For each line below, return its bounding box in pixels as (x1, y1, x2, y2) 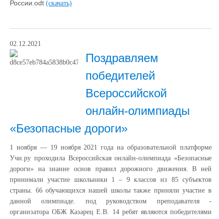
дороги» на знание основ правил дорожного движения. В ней (10, 165, 212, 173)
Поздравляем (86, 51, 158, 65)
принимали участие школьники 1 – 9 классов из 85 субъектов (10, 175, 212, 183)
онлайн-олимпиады (86, 104, 190, 117)
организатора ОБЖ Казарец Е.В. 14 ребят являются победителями (10, 208, 212, 216)
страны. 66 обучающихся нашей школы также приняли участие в (10, 186, 212, 194)
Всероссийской (86, 86, 167, 100)
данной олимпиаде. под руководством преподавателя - (10, 197, 212, 205)
